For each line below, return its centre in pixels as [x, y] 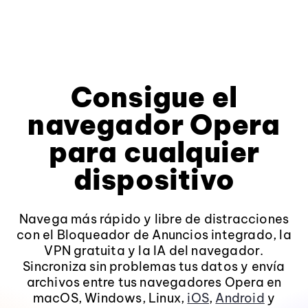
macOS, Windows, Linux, [110, 298]
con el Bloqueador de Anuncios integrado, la [154, 235]
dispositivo [154, 180]
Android [240, 298]
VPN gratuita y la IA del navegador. [154, 251]
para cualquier [154, 152]
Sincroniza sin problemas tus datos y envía [154, 266]
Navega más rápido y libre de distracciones [154, 219]
